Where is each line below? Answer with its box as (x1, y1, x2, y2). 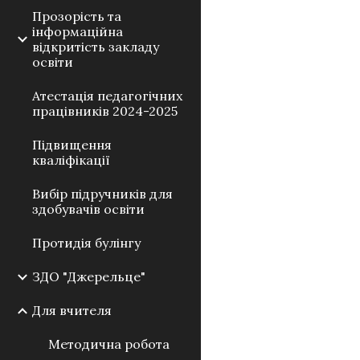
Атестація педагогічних (32, 88, 182, 104)
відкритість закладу (32, 39, 159, 55)
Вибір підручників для (32, 186, 173, 202)
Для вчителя (32, 302, 112, 318)
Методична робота (48, 336, 170, 352)
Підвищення (32, 137, 112, 153)
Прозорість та (32, 8, 121, 24)
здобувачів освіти (32, 201, 145, 217)
